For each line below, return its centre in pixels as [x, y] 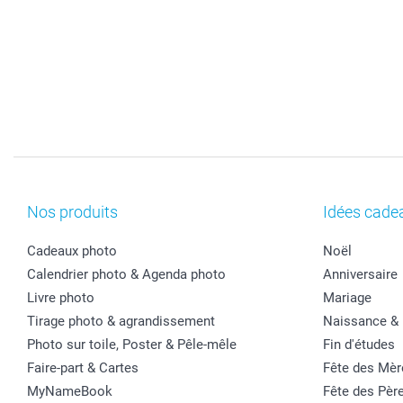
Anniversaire [360, 274]
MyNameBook [70, 391]
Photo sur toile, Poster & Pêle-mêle [132, 344]
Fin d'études [358, 344]
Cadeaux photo [72, 251]
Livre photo [61, 297]
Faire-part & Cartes [83, 367]
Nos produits [72, 211]
